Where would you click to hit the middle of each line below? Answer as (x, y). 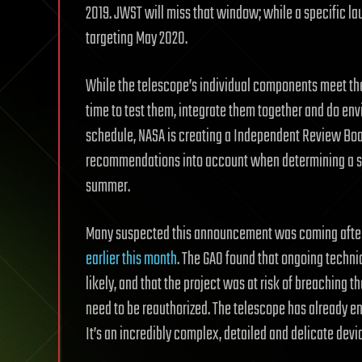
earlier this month (131, 259)
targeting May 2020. (137, 38)
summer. (108, 186)
